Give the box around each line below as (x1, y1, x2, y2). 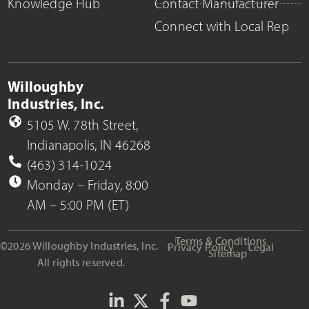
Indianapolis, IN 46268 (26, 136, 151, 153)
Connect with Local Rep (154, 17, 289, 34)
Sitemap (208, 246, 248, 260)
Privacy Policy (168, 240, 235, 254)
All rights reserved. (37, 255, 126, 269)
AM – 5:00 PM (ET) (26, 196, 130, 213)
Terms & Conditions (175, 234, 267, 248)
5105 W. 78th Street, (26, 116, 139, 133)
